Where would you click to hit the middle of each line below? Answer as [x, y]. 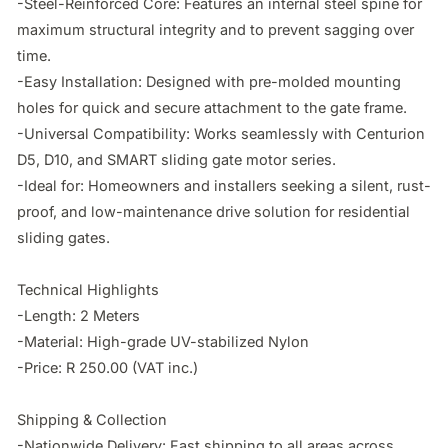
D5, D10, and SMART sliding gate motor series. [176, 159]
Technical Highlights [88, 289]
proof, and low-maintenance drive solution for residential [213, 211]
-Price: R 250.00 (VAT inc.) [107, 367]
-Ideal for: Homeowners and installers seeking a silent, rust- [224, 185]
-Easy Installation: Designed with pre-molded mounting [209, 81]
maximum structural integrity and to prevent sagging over [215, 29]
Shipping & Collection [92, 419]
